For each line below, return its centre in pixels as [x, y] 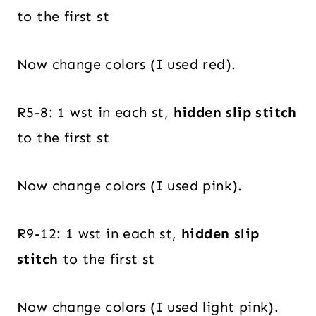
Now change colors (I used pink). [130, 185]
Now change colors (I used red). [127, 64]
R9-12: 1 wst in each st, [99, 233]
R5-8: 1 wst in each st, [95, 112]
